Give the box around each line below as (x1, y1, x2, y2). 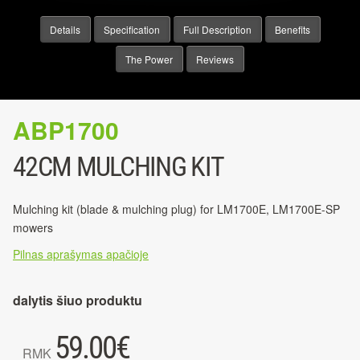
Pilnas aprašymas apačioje (13, 246, 149, 263)
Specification (103, 22, 160, 37)
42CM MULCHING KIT (13, 150, 224, 183)
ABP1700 (13, 112, 119, 148)
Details (49, 22, 80, 37)
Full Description (182, 22, 252, 37)
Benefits (274, 22, 310, 37)
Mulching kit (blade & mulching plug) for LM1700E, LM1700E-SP (13, 201, 340, 218)
